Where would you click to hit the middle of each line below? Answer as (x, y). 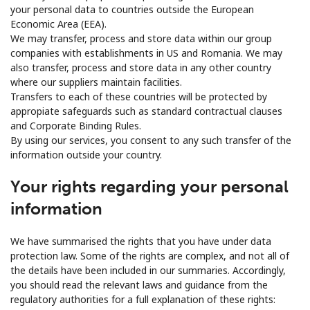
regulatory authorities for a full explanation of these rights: (143, 299)
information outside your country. (86, 154)
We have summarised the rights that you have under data (141, 241)
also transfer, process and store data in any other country (141, 67)
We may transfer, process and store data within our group (141, 38)
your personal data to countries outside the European (132, 9)
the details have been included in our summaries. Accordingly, (148, 270)
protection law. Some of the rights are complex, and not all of (150, 255)
